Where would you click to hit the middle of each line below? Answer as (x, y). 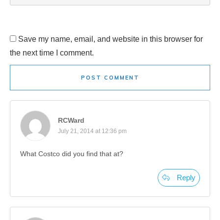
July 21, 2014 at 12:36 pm (92, 131)
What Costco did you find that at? (72, 153)
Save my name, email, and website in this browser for (110, 39)
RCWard (71, 120)
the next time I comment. (52, 53)
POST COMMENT (110, 77)
